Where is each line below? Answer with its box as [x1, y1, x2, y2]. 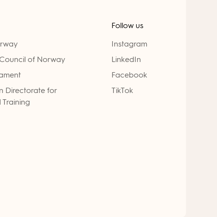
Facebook [111, 70, 147, 79]
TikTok [111, 86, 133, 95]
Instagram [111, 39, 147, 48]
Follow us [111, 21, 143, 30]
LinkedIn [111, 55, 141, 64]
